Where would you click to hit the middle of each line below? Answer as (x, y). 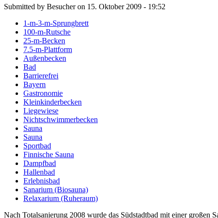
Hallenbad (39, 172)
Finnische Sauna (49, 154)
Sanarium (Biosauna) (56, 189)
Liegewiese (41, 110)
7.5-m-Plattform (48, 49)
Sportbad (37, 145)
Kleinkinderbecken (53, 102)
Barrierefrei (41, 75)
